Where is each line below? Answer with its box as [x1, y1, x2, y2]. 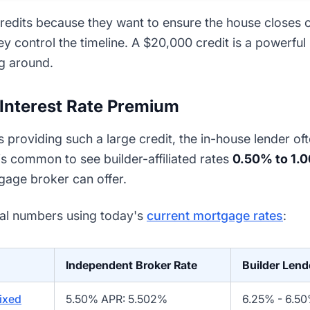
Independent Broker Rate [66, 258, 197, 273]
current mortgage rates [147, 208, 283, 224]
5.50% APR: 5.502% [66, 292, 167, 307]
